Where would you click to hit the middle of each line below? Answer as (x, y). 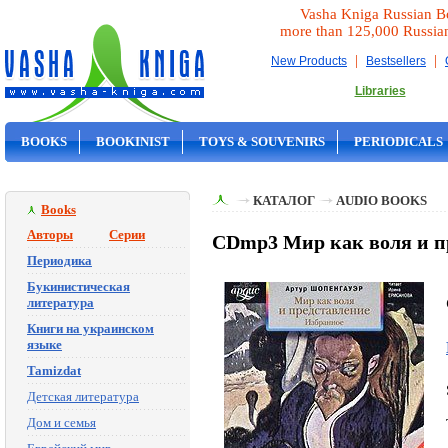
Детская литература (83, 396)
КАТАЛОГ (284, 200)
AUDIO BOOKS (381, 200)
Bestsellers (396, 61)
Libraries (380, 91)
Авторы (50, 234)
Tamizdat (54, 370)
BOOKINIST (133, 141)
